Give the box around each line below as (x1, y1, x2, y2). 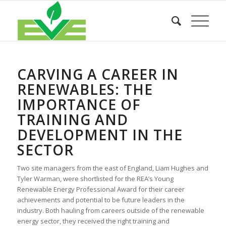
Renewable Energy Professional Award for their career (17, 185, 185, 194)
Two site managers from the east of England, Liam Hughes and (17, 163, 208, 173)
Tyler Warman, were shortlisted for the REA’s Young (17, 174, 174, 184)
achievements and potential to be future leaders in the (17, 195, 185, 205)
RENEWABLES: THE (17, 80, 153, 99)
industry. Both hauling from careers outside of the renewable (17, 206, 204, 215)
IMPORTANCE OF (17, 95, 141, 114)
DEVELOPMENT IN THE (17, 125, 183, 144)
